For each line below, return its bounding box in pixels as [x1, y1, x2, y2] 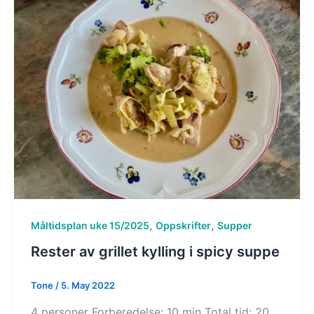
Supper [217, 219, 252, 231]
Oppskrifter [156, 219, 211, 231]
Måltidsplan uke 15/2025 [31, 219, 149, 231]
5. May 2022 [61, 280, 115, 292]
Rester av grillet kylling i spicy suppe [31, 243, 280, 261]
